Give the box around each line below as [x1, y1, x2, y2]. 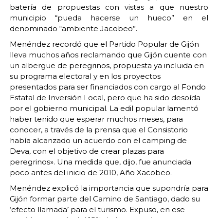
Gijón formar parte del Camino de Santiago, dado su [10, 194, 200, 203]
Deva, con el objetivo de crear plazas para [10, 146, 164, 156]
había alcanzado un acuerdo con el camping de [10, 136, 187, 145]
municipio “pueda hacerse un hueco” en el [10, 13, 208, 22]
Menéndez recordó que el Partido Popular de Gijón [10, 39, 199, 49]
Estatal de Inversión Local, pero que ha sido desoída [10, 93, 200, 102]
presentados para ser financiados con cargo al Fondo [10, 82, 206, 91]
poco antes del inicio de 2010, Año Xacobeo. [10, 168, 172, 177]
